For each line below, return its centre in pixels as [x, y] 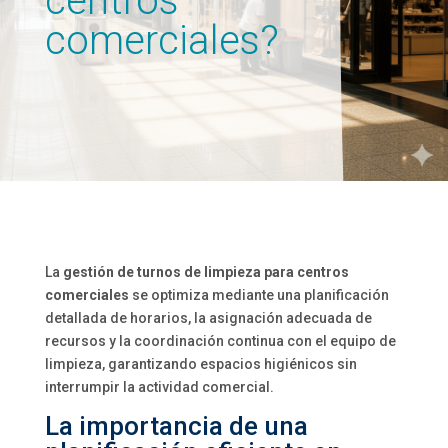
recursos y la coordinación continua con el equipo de [220, 341]
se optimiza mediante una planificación [258, 295]
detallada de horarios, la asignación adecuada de [208, 318]
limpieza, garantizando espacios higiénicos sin [200, 364]
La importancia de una [176, 426]
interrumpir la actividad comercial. [159, 387]
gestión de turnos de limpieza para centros [205, 272]
